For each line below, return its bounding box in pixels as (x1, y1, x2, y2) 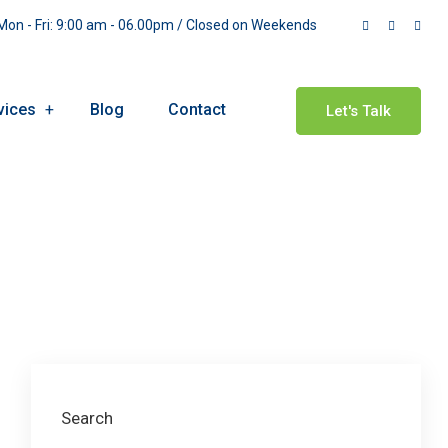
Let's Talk (326, 101, 391, 120)
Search (61, 408, 113, 429)
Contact (168, 100, 226, 120)
